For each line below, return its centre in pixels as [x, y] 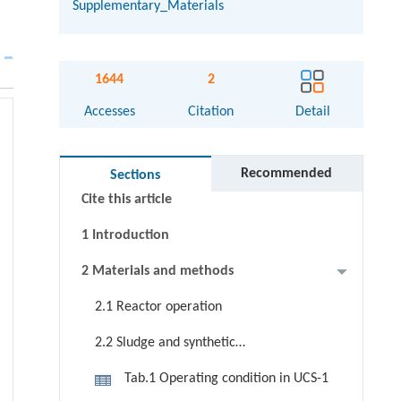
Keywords [111, 128]
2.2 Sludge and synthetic [165, 343]
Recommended [287, 174]
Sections [136, 176]
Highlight [109, 164]
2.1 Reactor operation [158, 307]
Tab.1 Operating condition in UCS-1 [226, 379]
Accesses [109, 112]
